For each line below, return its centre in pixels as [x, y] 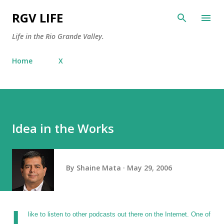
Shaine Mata [99, 167]
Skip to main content [112, 12]
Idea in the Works [63, 128]
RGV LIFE [37, 18]
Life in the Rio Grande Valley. [58, 36]
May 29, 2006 [149, 167]
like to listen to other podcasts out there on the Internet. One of [119, 214]
